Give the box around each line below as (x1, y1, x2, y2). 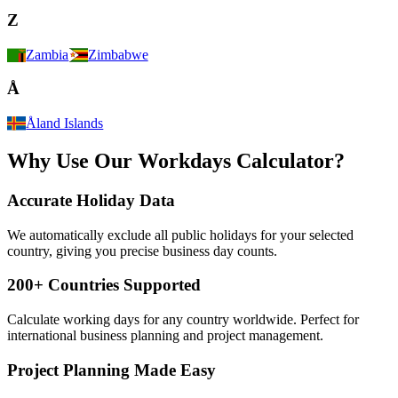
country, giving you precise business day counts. (7, 243, 277, 259)
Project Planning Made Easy (7, 360, 216, 379)
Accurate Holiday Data (7, 190, 175, 210)
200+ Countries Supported (7, 275, 201, 295)
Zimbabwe (87, 46, 148, 62)
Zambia (26, 46, 69, 62)
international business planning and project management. (7, 328, 323, 344)
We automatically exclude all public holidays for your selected (7, 227, 354, 243)
